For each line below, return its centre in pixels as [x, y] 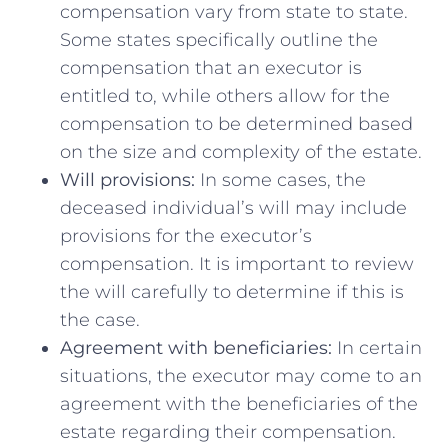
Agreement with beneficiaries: [196, 347]
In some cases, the [280, 179]
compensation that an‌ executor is [211, 67]
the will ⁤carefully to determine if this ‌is [232, 291]
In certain [377, 347]
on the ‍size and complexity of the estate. [241, 151]
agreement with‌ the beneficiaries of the [239, 403]
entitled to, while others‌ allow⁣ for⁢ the [225, 95]
